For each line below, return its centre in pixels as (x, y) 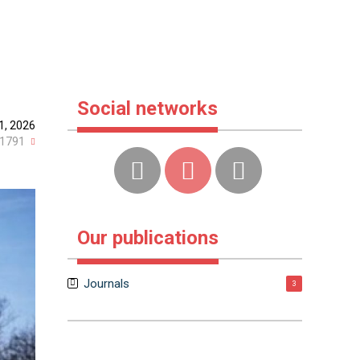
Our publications (147, 238)
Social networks (147, 108)
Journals (106, 284)
